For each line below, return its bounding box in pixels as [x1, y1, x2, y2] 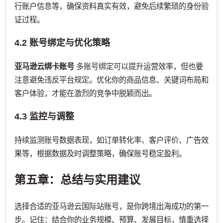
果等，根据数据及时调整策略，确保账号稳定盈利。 [14, 149, 186, 158]
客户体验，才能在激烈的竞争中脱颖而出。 [14, 89, 156, 98]
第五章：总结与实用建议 [14, 173, 140, 186]
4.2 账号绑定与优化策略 [14, 37, 110, 48]
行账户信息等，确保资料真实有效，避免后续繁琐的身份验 [14, 1, 209, 10]
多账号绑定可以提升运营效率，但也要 [74, 62, 203, 71]
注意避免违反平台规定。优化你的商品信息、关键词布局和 [14, 75, 209, 84]
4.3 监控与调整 [14, 111, 74, 121]
